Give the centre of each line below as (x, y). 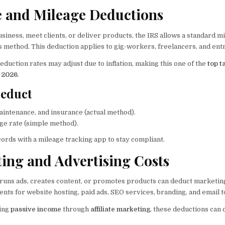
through (76, 209)
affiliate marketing (121, 209)
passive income (36, 209)
